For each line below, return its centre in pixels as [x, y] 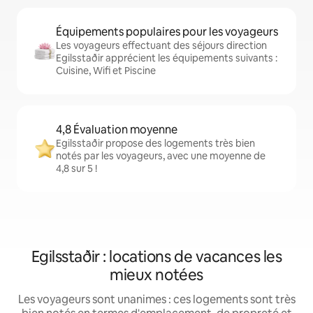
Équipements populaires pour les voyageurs [167, 32]
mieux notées [156, 275]
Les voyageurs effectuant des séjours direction [161, 46]
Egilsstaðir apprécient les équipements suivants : [167, 58]
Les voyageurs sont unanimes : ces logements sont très [156, 300]
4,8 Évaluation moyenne [117, 130]
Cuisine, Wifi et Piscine [106, 71]
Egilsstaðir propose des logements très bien [155, 144]
